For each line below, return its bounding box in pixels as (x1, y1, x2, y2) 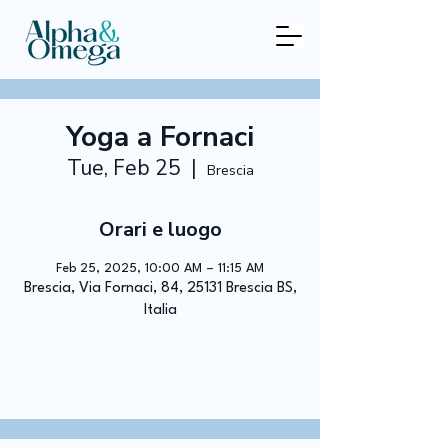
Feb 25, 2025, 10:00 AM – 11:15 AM (56, 262, 264, 275)
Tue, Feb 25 (66, 154, 181, 182)
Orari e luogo (98, 216, 222, 243)
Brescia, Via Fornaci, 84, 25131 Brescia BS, (23, 281, 297, 296)
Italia (143, 303, 177, 318)
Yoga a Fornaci (66, 118, 254, 156)
